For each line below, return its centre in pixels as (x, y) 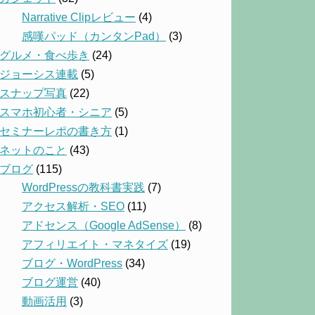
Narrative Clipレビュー (79, 17)
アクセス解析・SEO (73, 207)
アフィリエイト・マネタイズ (95, 245)
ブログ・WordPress (72, 264)
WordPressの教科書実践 (83, 188)
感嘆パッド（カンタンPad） (94, 36)
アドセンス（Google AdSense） (104, 226)
